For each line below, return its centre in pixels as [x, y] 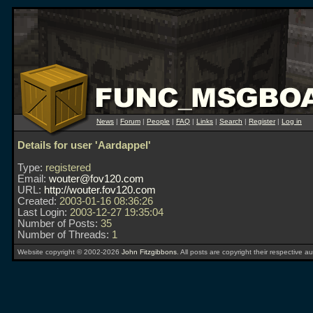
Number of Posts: [58, 224]
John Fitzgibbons [149, 252]
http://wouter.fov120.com [100, 190]
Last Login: [42, 212]
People [158, 121]
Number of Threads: [63, 235]
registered [67, 168]
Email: [32, 179]
